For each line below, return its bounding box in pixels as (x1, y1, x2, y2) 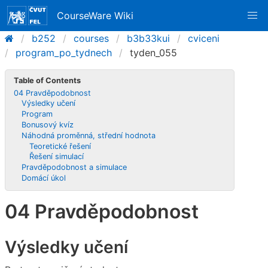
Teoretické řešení (29, 141, 91, 151)
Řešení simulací (29, 152, 84, 162)
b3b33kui (127, 32, 170, 44)
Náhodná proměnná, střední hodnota (22, 130, 156, 140)
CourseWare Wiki (57, 10, 134, 22)
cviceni (188, 32, 220, 44)
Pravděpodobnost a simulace (22, 163, 127, 172)
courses (74, 32, 109, 44)
